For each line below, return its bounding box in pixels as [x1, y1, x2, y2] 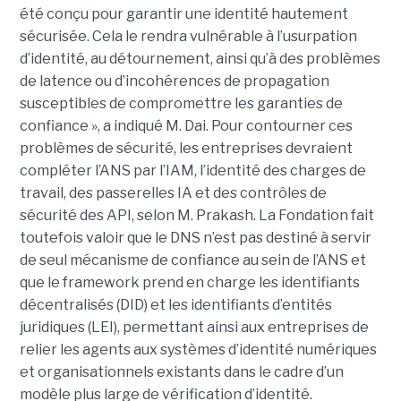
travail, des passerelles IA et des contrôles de [19, 184, 327, 202]
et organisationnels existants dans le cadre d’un [19, 363, 344, 381]
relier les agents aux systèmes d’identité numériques [19, 341, 377, 359]
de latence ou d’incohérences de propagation [19, 73, 329, 90]
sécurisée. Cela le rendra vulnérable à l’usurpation [19, 28, 357, 46]
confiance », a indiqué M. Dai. [19, 117, 209, 135]
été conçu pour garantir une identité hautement [19, 5, 348, 23]
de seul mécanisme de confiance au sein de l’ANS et [19, 252, 366, 269]
